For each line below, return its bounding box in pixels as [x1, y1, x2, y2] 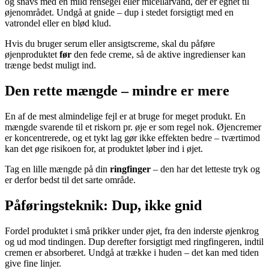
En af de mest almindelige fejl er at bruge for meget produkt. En [5, 111, 246, 122]
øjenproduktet [5, 49, 59, 60]
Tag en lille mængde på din [5, 164, 110, 175]
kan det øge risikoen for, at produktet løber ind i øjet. [5, 144, 203, 154]
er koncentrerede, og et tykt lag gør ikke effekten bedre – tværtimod [5, 133, 260, 144]
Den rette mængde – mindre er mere [5, 83, 229, 99]
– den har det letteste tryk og [151, 164, 260, 175]
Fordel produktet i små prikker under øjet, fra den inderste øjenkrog [5, 225, 259, 236]
